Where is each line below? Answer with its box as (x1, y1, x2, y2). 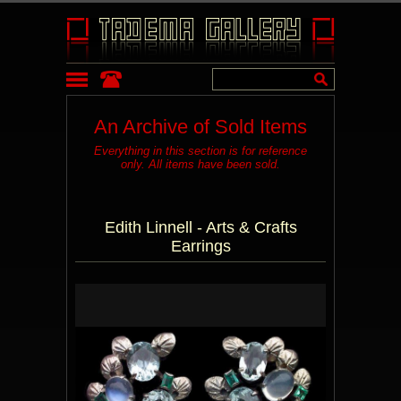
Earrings (170, 237, 231, 255)
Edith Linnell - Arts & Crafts (104, 218, 297, 236)
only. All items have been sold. (121, 158, 280, 171)
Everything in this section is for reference (94, 144, 307, 158)
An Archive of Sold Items (94, 115, 307, 138)
